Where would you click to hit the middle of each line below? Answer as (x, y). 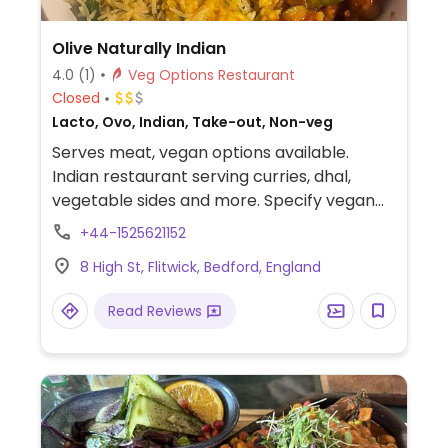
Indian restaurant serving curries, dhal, (201, 176)
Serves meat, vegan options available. (200, 152)
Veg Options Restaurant (256, 74)
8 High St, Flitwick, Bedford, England (200, 266)
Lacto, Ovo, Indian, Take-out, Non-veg (192, 121)
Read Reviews (156, 310)
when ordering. (110, 224)
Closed (75, 98)
